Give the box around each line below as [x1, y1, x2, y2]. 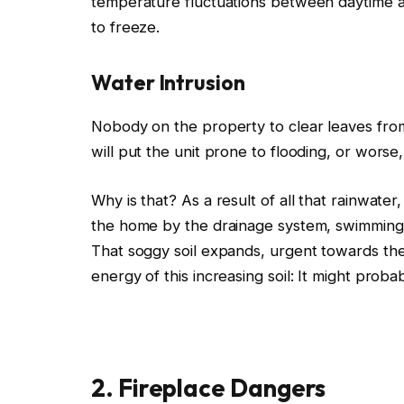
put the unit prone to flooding [113, 142, 327, 161]
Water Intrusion [91, 69, 245, 96]
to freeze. [91, 17, 165, 36]
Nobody [91, 116, 148, 135]
